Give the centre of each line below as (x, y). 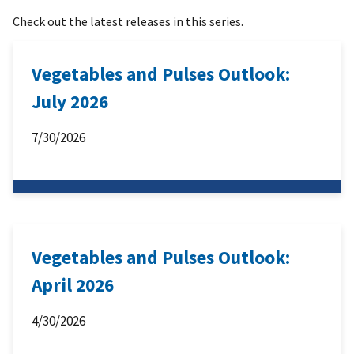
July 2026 (70, 102)
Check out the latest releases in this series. (128, 22)
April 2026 (73, 285)
